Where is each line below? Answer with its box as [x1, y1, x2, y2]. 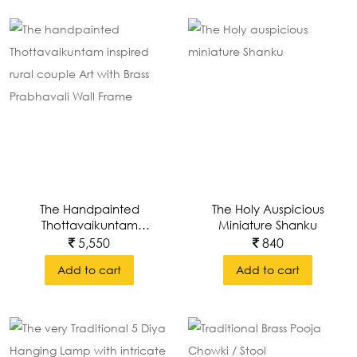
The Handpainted [39, 202, 139, 217]
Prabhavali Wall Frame [25, 265, 153, 280]
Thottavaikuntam [41, 218, 138, 233]
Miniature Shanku [218, 218, 317, 233]
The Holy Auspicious [211, 202, 324, 217]
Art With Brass [51, 249, 127, 265]
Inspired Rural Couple [28, 233, 151, 249]
